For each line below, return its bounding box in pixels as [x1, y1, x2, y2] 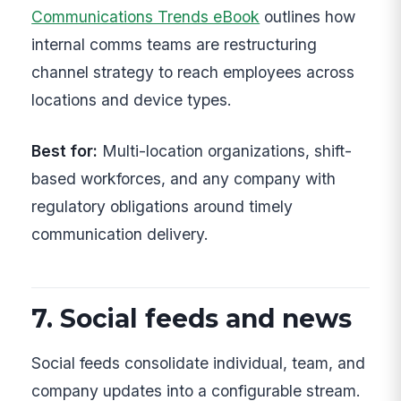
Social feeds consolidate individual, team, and [31, 354, 366, 373]
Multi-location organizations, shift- [98, 141, 353, 160]
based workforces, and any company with [31, 168, 337, 188]
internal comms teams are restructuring [31, 34, 318, 54]
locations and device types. [31, 90, 233, 109]
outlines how [260, 6, 356, 26]
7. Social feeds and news [31, 303, 353, 334]
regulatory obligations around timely [31, 196, 294, 216]
